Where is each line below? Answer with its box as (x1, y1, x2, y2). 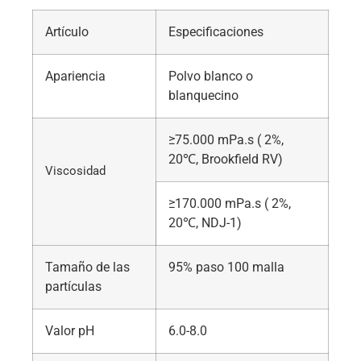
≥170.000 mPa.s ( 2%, (168, 196, 291, 211)
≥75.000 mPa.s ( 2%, (168, 132, 284, 147)
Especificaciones (168, 24, 263, 39)
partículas (45, 279, 102, 294)
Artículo (45, 24, 89, 39)
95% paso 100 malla (168, 259, 284, 275)
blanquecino (168, 88, 239, 103)
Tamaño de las (45, 259, 130, 275)
